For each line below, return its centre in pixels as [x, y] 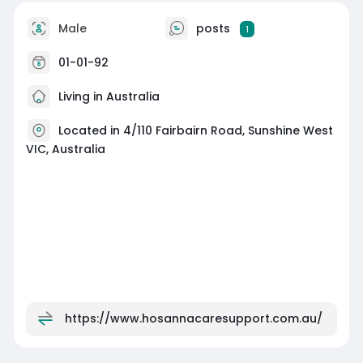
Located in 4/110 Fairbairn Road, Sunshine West [195, 130]
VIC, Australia [65, 149]
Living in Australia [107, 96]
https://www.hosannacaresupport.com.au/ [193, 318]
